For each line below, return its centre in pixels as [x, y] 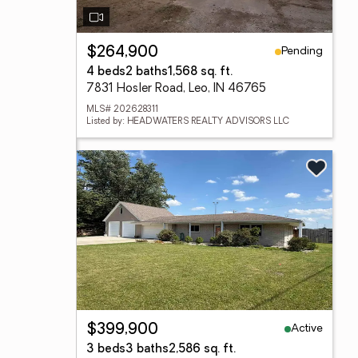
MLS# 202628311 [122, 110]
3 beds [106, 350]
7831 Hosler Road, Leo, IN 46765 [176, 89]
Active [307, 328]
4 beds [106, 72]
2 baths [147, 72]
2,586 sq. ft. [202, 350]
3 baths [147, 350]
